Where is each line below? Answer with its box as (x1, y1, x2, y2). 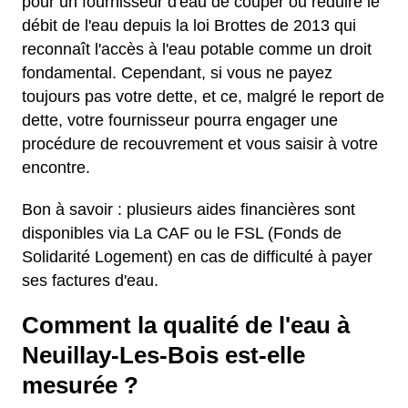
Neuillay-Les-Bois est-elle (22, 342, 305, 368)
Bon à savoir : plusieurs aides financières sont (22, 200, 355, 219)
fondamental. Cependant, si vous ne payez (22, 64, 332, 82)
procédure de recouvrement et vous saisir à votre (22, 135, 378, 153)
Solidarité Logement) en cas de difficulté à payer (22, 248, 372, 266)
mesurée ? (22, 372, 138, 398)
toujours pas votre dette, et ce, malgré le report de (22, 87, 384, 106)
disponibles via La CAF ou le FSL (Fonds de (22, 224, 342, 242)
